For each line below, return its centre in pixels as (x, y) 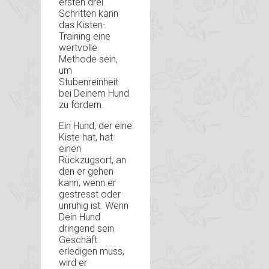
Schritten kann (89, 13)
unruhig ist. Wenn (94, 205)
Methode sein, (88, 59)
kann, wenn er (87, 183)
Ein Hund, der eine (95, 125)
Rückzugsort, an (92, 160)
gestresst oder (90, 194)
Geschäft (78, 240)
